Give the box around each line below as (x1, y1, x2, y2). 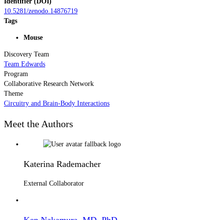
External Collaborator (24, 179, 84, 187)
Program (4, 70, 28, 78)
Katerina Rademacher (24, 159, 101, 169)
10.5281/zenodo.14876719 (4, 7, 78, 15)
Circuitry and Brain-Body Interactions (4, 99, 110, 107)
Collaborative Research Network (4, 80, 94, 87)
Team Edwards (4, 60, 45, 68)
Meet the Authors (4, 118, 73, 130)
